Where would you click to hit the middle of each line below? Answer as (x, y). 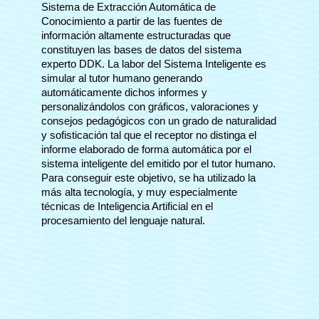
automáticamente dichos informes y (124, 92)
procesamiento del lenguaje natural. (123, 220)
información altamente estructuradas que (136, 35)
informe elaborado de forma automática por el (146, 149)
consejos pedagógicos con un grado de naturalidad (159, 121)
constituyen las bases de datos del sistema (141, 49)
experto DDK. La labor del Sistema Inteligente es (154, 64)
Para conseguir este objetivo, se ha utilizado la (148, 178)
